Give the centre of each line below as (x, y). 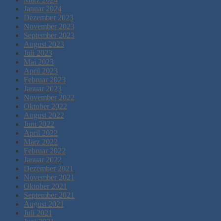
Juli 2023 (38, 53)
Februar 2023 (45, 80)
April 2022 (41, 133)
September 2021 (49, 195)
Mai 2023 (39, 62)
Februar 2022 (45, 151)
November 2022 (49, 98)
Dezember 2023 (49, 18)
